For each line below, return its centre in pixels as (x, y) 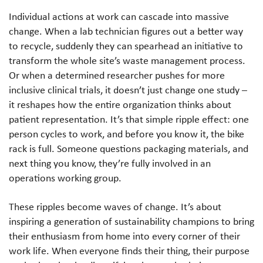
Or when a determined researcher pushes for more (117, 75)
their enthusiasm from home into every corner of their (124, 236)
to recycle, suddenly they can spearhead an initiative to (126, 45)
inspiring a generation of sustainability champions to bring (131, 221)
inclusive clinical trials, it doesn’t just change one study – (128, 90)
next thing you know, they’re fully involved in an (110, 163)
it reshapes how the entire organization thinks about (120, 104)
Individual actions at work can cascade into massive (119, 16)
